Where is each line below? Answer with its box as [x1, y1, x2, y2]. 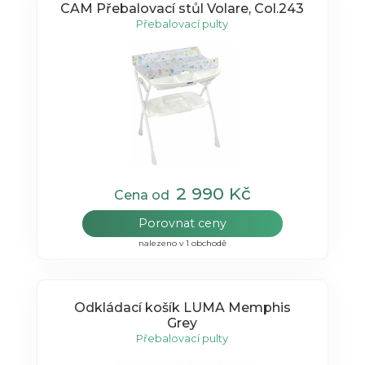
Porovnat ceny [138, 215, 226, 231]
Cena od [113, 187, 176, 203]
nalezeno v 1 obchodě [138, 237, 226, 248]
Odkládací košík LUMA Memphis [73, 300, 291, 316]
